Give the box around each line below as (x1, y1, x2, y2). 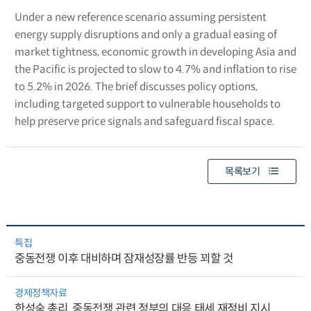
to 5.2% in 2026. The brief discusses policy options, (14, 79, 258, 93)
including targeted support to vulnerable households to (14, 96, 280, 110)
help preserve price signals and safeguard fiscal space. (14, 114, 275, 128)
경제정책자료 (14, 286, 67, 299)
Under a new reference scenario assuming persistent (14, 10, 267, 24)
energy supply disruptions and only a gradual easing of (14, 27, 277, 41)
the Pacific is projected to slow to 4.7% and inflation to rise (14, 62, 296, 76)
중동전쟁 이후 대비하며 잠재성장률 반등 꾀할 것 (14, 251, 233, 267)
